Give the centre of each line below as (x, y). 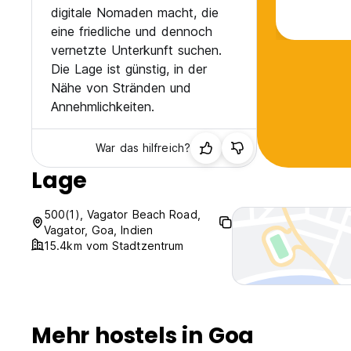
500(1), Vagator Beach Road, (122, 215)
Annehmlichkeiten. (103, 107)
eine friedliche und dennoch (132, 32)
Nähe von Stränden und (121, 88)
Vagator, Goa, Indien (98, 230)
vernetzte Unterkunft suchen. (136, 51)
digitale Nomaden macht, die (135, 13)
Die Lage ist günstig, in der (129, 69)
